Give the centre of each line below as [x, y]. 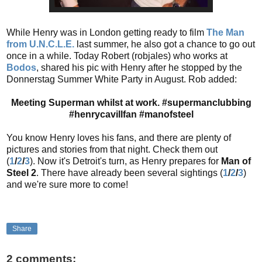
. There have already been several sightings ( [130, 173]
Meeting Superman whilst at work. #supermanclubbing [131, 102]
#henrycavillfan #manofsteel [131, 114]
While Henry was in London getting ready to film [106, 32]
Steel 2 [21, 173]
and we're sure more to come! [67, 184]
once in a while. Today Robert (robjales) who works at [117, 56]
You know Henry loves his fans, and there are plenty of [119, 137]
